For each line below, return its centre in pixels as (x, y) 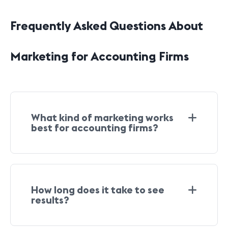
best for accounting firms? (95, 127)
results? (50, 200)
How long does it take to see (98, 190)
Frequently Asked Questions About (107, 25)
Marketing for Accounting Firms (99, 56)
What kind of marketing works (102, 117)
